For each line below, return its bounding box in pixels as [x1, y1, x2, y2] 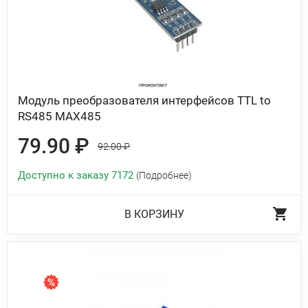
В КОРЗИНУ [124, 208, 184, 221]
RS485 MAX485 [18, 109, 101, 123]
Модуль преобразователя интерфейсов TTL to [18, 93, 271, 107]
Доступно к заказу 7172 [18, 169, 136, 181]
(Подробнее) [136, 170, 192, 181]
